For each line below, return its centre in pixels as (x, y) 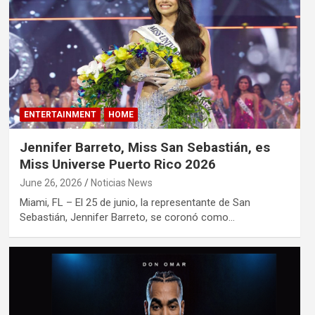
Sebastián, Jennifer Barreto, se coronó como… (127, 218)
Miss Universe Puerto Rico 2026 (117, 165)
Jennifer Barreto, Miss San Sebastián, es (144, 148)
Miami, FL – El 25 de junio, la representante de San (135, 203)
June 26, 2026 (51, 183)
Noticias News (121, 183)
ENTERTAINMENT (60, 115)
